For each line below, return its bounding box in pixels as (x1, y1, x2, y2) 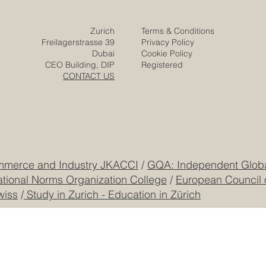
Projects (25, 10, 56, 21)
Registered (141, 116, 183, 128)
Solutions (25, 27, 60, 39)
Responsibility (25, 45, 78, 56)
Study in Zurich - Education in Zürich (23, 244, 201, 258)
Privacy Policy (141, 94, 195, 105)
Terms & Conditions (141, 83, 217, 94)
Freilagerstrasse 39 (42, 94, 115, 105)
